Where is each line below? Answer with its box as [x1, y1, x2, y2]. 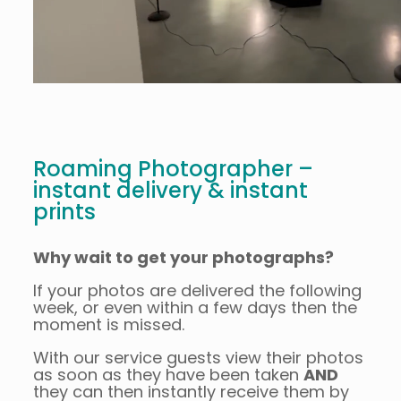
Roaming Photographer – [32, 154, 313, 184]
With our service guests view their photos [32, 346, 363, 370]
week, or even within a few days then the [32, 296, 357, 320]
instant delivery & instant [32, 175, 308, 206]
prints [32, 197, 96, 227]
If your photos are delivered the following [32, 279, 362, 303]
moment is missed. [32, 313, 184, 337]
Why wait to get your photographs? [32, 246, 334, 269]
